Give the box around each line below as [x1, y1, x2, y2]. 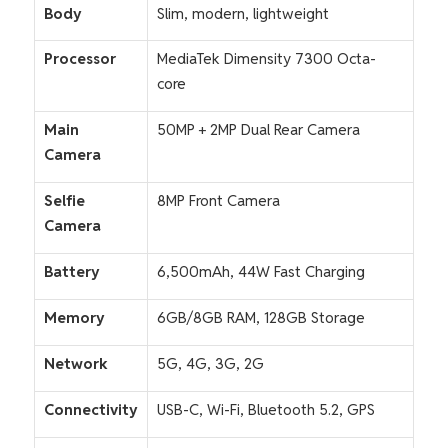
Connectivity [44, 400, 138, 420]
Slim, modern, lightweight [157, 4, 329, 24]
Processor [44, 49, 116, 69]
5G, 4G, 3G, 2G [157, 354, 264, 374]
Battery [44, 262, 100, 282]
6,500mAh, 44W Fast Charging [157, 262, 365, 282]
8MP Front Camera [157, 191, 280, 211]
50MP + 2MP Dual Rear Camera [157, 120, 360, 140]
